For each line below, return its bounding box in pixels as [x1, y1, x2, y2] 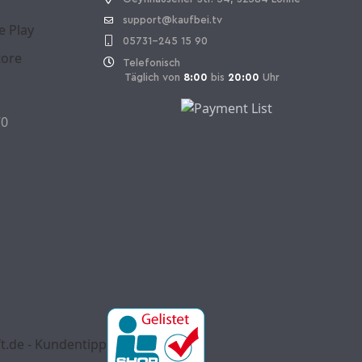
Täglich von [103, 72, 183, 82]
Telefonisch [123, 57, 180, 68]
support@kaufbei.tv [123, 15, 222, 25]
